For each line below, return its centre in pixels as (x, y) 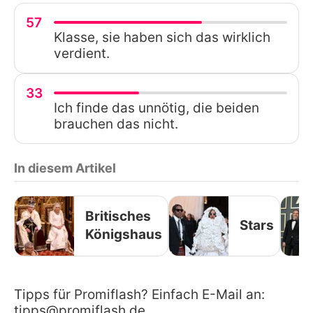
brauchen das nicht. (116, 124)
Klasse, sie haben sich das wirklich (162, 37)
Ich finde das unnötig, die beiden (156, 108)
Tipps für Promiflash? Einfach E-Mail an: (139, 294)
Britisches (118, 217)
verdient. (82, 53)
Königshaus (124, 235)
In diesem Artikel (65, 168)
